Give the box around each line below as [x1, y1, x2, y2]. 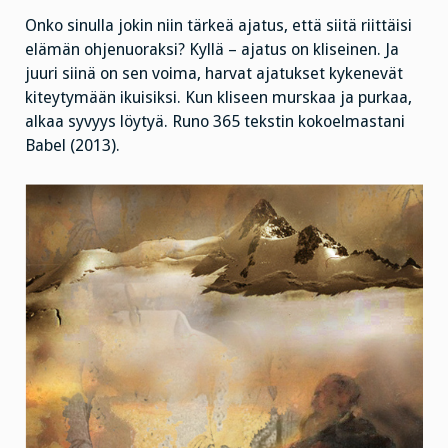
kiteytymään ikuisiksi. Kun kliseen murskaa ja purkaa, [25, 87, 412, 107]
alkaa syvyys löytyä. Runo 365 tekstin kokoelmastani [25, 111, 405, 131]
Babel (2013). [25, 135, 120, 155]
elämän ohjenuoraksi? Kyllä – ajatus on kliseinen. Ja [25, 39, 399, 59]
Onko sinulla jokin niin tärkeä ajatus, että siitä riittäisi [25, 15, 412, 35]
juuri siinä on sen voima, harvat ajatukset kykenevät [25, 63, 403, 83]
